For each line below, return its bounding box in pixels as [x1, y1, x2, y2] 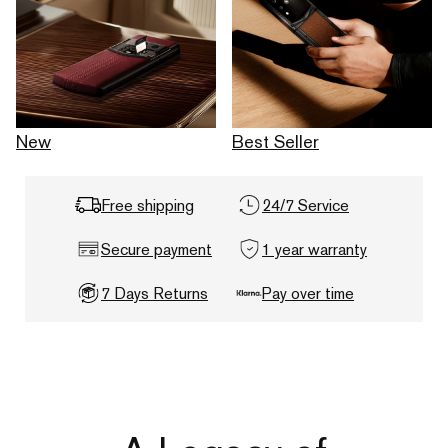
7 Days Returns [101, 282, 208, 304]
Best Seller [232, 130, 319, 154]
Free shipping [101, 194, 194, 216]
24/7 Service [262, 194, 349, 216]
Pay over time [262, 282, 354, 304]
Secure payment [101, 238, 212, 260]
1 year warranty [262, 238, 367, 260]
